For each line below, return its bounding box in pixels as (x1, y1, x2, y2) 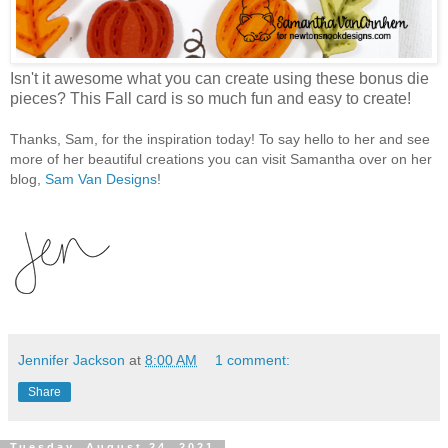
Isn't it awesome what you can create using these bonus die (10, 70, 429, 88)
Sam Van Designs (45, 171, 157, 188)
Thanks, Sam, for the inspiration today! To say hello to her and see (10, 131, 430, 148)
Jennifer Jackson (18, 352, 125, 369)
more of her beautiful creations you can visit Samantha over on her (10, 151, 432, 168)
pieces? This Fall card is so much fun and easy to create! (10, 90, 415, 108)
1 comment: (215, 352, 291, 369)
